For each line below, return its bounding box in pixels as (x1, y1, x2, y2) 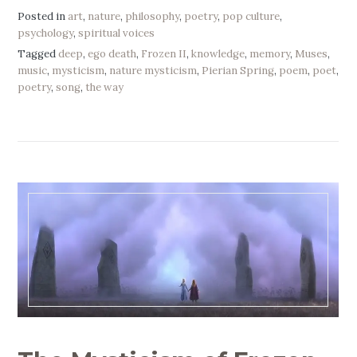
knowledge (191, 47, 245, 61)
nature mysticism (109, 64, 198, 78)
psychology (18, 25, 74, 40)
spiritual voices (78, 25, 155, 40)
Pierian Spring (202, 64, 275, 78)
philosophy (125, 9, 180, 23)
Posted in (18, 9, 69, 23)
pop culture (222, 9, 280, 23)
